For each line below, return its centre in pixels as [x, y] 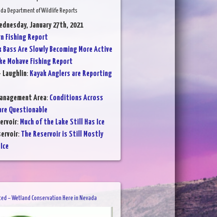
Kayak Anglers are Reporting [70, 74]
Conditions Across [76, 98]
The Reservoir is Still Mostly [62, 134]
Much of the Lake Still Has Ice [62, 122]
